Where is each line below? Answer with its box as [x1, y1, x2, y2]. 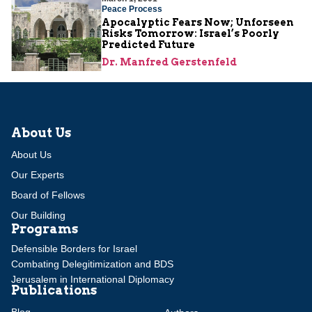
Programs [11, 221, 78, 236]
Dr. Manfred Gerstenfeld [102, 56, 237, 68]
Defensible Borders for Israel [11, 242, 137, 254]
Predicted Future [102, 38, 195, 50]
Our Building [11, 209, 65, 221]
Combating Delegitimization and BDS [11, 258, 173, 270]
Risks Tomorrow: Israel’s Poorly [102, 27, 279, 39]
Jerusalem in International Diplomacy [11, 273, 174, 285]
